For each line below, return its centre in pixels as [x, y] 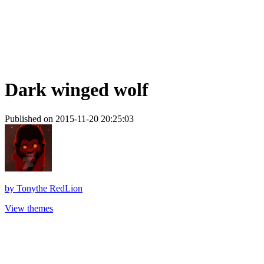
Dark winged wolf [77, 90]
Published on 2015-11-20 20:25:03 [69, 118]
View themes [29, 208]
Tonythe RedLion [49, 188]
